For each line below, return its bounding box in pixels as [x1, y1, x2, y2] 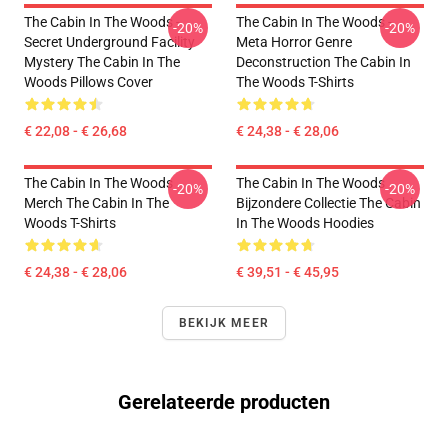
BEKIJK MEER [178, 316, 270, 330]
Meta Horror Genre [236, 34, 352, 50]
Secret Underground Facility [24, 34, 195, 50]
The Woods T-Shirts [236, 74, 354, 90]
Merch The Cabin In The [24, 195, 169, 211]
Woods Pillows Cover [24, 74, 153, 90]
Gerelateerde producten [118, 390, 330, 414]
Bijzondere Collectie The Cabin [236, 195, 421, 211]
